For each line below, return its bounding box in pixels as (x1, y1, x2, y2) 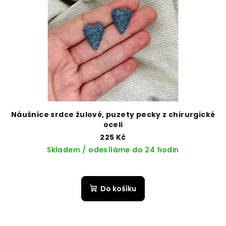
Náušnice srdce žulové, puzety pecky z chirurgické (11, 109, 215, 120)
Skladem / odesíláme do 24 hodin (47, 145, 179, 155)
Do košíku (100, 184, 136, 194)
